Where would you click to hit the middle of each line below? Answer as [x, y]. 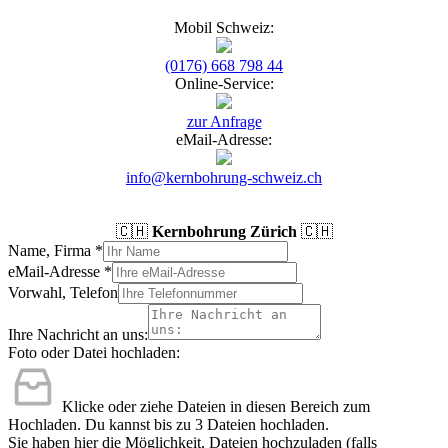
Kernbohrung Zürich [224, 231]
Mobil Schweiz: [224, 27]
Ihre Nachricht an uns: [78, 334]
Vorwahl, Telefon [63, 292]
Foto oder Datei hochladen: [94, 352]
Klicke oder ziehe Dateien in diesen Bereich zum [216, 406]
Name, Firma [51, 250]
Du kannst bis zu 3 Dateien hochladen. [207, 424]
